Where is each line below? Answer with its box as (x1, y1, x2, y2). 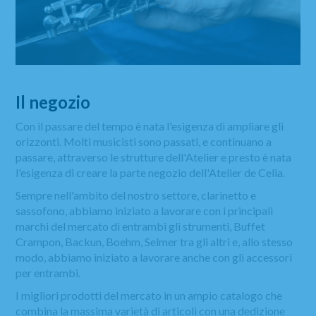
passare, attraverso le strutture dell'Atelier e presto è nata (16, 150, 292, 164)
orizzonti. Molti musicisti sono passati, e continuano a (16, 134, 272, 148)
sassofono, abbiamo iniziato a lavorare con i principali (16, 203, 274, 217)
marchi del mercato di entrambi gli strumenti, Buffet (16, 219, 266, 233)
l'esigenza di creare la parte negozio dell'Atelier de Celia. (16, 165, 286, 179)
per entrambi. (16, 265, 83, 279)
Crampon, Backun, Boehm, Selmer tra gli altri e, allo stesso (16, 234, 293, 248)
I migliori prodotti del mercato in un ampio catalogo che (16, 288, 283, 302)
